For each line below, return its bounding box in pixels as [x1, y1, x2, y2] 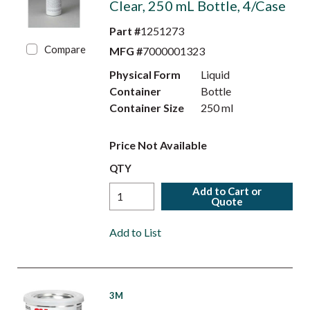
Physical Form [109, 68, 181, 81]
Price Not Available [109, 138, 207, 152]
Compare [44, 43, 86, 55]
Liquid [201, 68, 230, 81]
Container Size [109, 101, 184, 114]
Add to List [109, 226, 161, 239]
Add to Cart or [192, 185, 262, 197]
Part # [109, 24, 140, 37]
